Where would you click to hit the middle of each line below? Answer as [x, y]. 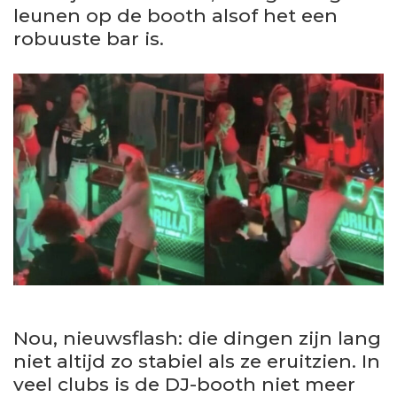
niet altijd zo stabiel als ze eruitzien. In [197, 362]
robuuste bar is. [89, 39]
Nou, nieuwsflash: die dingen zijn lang [197, 339]
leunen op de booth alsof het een [175, 16]
